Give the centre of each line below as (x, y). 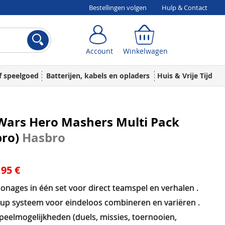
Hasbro (44, 138)
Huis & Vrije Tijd (185, 76)
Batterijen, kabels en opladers (98, 76)
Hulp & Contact (185, 8)
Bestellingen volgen (118, 8)
